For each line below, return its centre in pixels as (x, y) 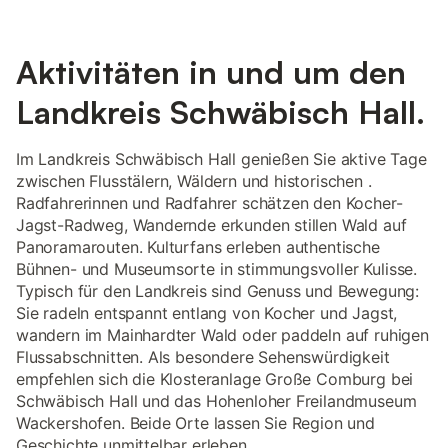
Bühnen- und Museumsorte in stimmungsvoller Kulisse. (217, 269)
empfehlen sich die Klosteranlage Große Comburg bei (215, 379)
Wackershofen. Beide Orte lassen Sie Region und (195, 423)
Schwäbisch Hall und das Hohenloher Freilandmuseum (216, 401)
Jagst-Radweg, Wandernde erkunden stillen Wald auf (211, 225)
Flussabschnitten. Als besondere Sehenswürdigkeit (203, 357)
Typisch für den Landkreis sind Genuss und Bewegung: (218, 291)
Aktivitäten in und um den (211, 72)
